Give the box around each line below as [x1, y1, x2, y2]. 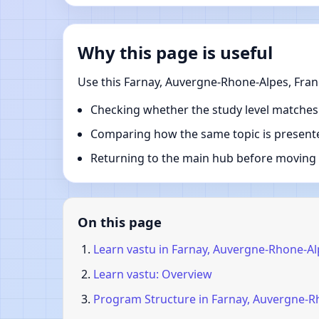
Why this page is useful [78, 41, 273, 64]
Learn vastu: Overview [93, 266, 212, 283]
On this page [78, 213, 162, 231]
